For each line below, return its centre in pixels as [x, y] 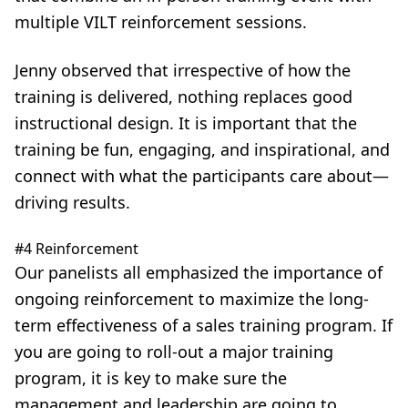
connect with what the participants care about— [202, 176]
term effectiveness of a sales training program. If [204, 325]
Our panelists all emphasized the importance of [199, 272]
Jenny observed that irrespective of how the [183, 70]
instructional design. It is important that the [186, 123]
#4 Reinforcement [76, 249]
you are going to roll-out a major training [174, 352]
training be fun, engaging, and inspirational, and [202, 149]
